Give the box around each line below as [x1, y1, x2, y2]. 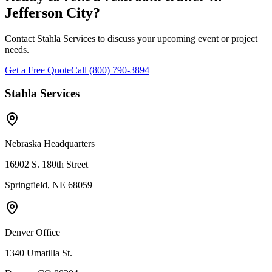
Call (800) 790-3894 [71, 64, 149, 75]
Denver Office [5, 226, 60, 237]
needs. [5, 44, 29, 55]
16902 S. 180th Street [5, 158, 88, 169]
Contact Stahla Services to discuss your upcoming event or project [5, 33, 257, 44]
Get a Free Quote [5, 64, 71, 75]
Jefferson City [5, 4, 93, 21]
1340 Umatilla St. [5, 247, 72, 258]
